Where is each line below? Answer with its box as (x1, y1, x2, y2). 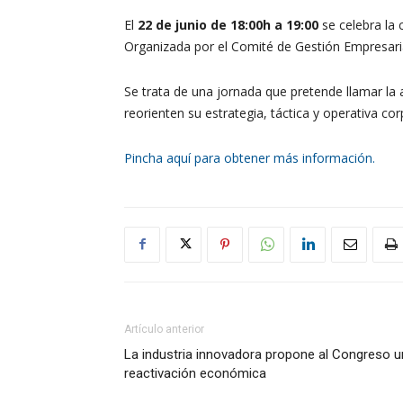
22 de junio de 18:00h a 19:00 (138, 15, 318, 33)
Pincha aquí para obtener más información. (124, 148, 375, 166)
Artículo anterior (124, 322, 204, 336)
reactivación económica (124, 364, 266, 381)
